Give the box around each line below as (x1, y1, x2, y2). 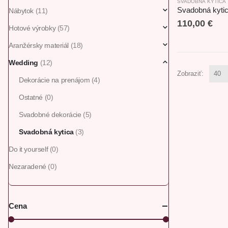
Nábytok (9, 7, 34, 15)
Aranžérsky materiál (9, 41, 69, 49)
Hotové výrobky (9, 24, 56, 32)
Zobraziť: (177, 70, 204, 78)
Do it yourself (9, 145, 48, 153)
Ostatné (19, 93, 43, 101)
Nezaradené (9, 162, 46, 170)
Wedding (9, 59, 39, 67)
